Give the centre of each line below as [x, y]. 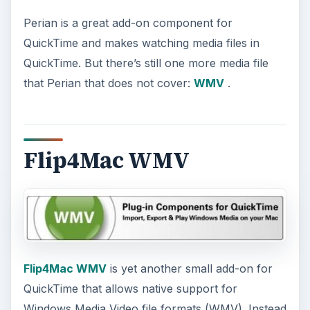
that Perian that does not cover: [108, 83]
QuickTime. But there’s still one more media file [146, 63]
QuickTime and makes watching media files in [141, 43]
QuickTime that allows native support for [130, 289]
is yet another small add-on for [189, 269]
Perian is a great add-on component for [128, 23]
